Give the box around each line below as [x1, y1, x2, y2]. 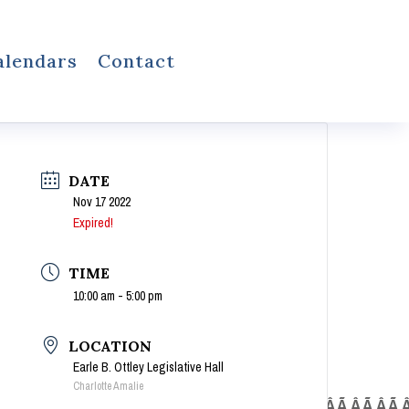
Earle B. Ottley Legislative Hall [73, 358, 225, 375]
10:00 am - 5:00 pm [73, 287, 163, 304]
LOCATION [68, 336, 152, 355]
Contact [98, 48, 176, 72]
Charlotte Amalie [73, 378, 144, 393]
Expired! [73, 214, 114, 231]
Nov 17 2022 [73, 193, 131, 210]
